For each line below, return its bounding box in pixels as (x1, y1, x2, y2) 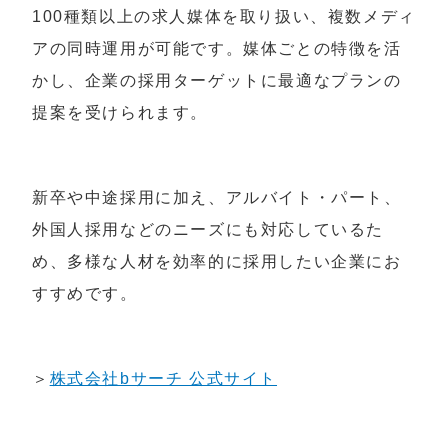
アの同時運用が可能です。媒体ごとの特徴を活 (32, 40, 402, 58)
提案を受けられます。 (32, 104, 208, 122)
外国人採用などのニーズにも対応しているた (32, 221, 384, 239)
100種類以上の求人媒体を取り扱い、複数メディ (32, 8, 416, 26)
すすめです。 (32, 285, 138, 303)
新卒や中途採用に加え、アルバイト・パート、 (32, 189, 402, 207)
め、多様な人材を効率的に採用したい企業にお (32, 253, 402, 271)
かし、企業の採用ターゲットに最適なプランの (32, 72, 402, 90)
